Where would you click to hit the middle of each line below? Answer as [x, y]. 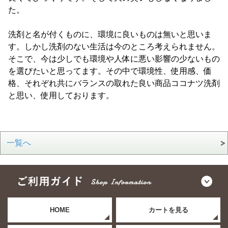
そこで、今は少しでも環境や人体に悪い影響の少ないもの [114, 59]
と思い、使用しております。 [61, 95]
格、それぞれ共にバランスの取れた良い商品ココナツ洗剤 [114, 83]
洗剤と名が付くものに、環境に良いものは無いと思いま [110, 34]
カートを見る [168, 210]
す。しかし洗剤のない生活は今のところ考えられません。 [114, 47]
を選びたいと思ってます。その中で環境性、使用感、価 [110, 71]
